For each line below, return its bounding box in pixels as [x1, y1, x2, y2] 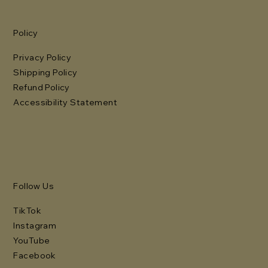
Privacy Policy [13, 51, 72, 63]
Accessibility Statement [13, 96, 118, 108]
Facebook [13, 250, 56, 261]
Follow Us [13, 181, 54, 192]
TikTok [13, 205, 42, 217]
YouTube [13, 235, 50, 246]
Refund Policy [13, 81, 70, 93]
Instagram [13, 220, 57, 232]
